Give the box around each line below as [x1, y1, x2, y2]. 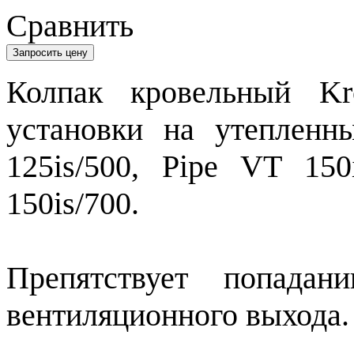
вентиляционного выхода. [6, 296, 349, 333]
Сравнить [6, 7, 134, 43]
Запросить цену [13, 46, 88, 58]
